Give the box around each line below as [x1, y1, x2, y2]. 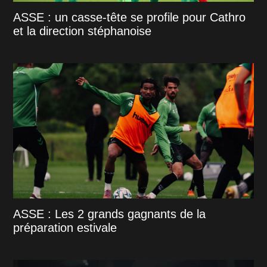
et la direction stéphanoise [13, 24, 152, 38]
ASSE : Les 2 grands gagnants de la [13, 207, 206, 221]
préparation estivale [13, 221, 117, 234]
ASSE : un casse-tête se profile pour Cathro [13, 10, 246, 24]
